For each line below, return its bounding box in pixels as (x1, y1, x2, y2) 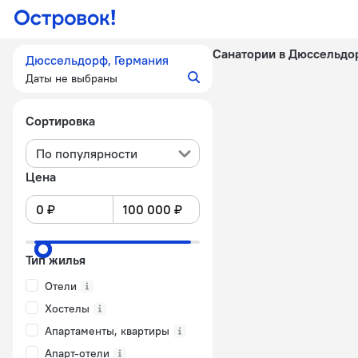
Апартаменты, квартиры (45, 324, 169, 338)
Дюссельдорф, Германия (26, 52, 169, 68)
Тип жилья (26, 252, 86, 268)
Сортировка (26, 113, 95, 129)
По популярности (36, 145, 137, 161)
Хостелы (45, 301, 89, 316)
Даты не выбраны (26, 71, 117, 86)
